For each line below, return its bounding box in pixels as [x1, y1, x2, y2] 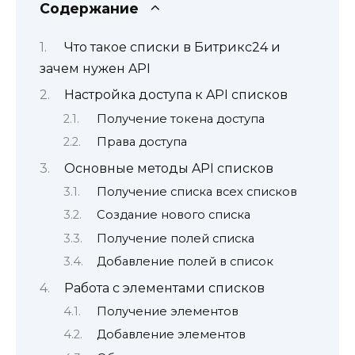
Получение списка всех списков [96, 184, 297, 199]
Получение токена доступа [96, 111, 265, 126]
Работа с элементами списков [63, 280, 265, 296]
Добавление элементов [96, 327, 246, 342]
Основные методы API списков [63, 160, 273, 176]
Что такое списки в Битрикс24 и [63, 39, 281, 55]
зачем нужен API [40, 60, 151, 76]
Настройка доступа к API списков [63, 87, 288, 103]
